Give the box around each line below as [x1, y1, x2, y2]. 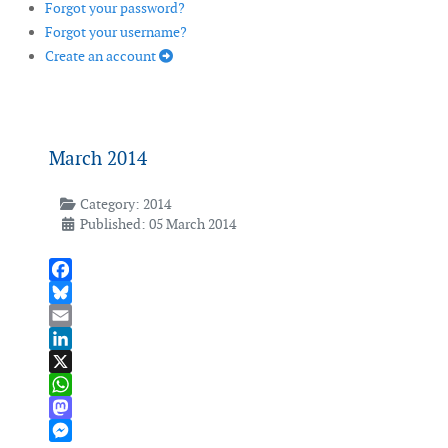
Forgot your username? [45, 23, 187, 42]
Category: [76, 195, 143, 214]
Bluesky [49, 306, 97, 325]
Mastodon [49, 421, 111, 440]
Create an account [45, 47, 159, 66]
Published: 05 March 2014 [79, 215, 236, 234]
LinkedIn [49, 352, 104, 371]
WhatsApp [49, 398, 114, 417]
